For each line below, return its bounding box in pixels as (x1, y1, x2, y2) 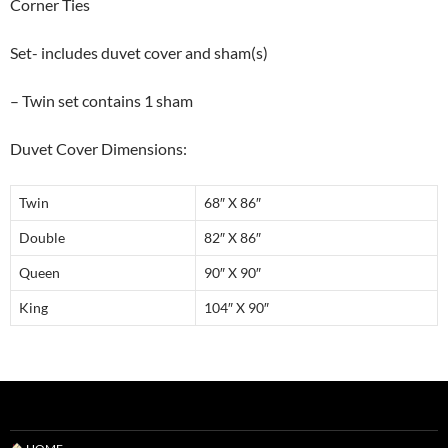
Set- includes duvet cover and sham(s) (10, 43, 268, 62)
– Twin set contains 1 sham (10, 91, 193, 110)
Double (19, 229, 65, 246)
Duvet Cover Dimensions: (10, 139, 187, 158)
